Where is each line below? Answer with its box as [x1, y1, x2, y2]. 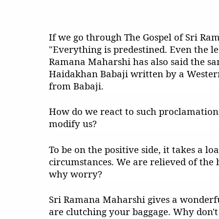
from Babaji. [49, 80, 104, 92]
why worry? [49, 167, 102, 180]
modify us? [49, 117, 97, 130]
